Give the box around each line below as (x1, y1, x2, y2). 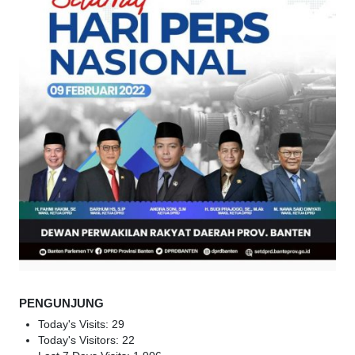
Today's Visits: (38, 319, 112, 331)
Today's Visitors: (38, 334, 122, 347)
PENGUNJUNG (19, 296, 104, 311)
